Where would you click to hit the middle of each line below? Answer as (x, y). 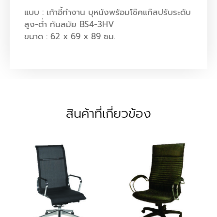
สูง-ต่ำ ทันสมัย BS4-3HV (69, 24)
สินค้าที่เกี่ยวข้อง (108, 114)
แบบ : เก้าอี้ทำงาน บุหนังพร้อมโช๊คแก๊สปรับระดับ (108, 12)
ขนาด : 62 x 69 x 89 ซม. (70, 36)
